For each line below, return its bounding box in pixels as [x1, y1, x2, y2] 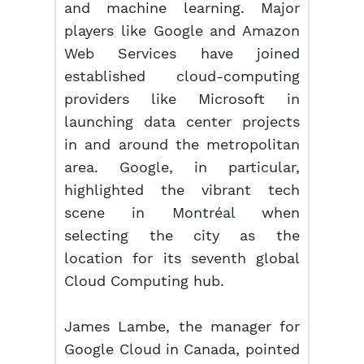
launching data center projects [64, 113, 300, 130]
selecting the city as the [64, 227, 300, 244]
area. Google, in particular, [64, 158, 300, 175]
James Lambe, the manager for [64, 318, 300, 335]
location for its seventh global [64, 249, 300, 266]
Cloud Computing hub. [64, 272, 225, 289]
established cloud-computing [64, 67, 300, 84]
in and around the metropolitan [64, 136, 300, 153]
